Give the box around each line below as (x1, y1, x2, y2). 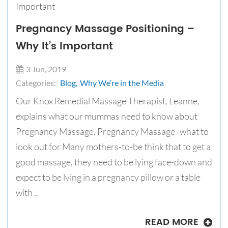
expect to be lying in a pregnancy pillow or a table (16, 172, 201, 183)
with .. (16, 187, 38, 198)
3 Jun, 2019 (26, 64, 66, 74)
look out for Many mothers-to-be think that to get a (16, 141, 211, 153)
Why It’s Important (16, 38, 113, 55)
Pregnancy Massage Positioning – (16, 21, 194, 38)
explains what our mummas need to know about (16, 110, 197, 122)
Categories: (16, 78, 56, 88)
